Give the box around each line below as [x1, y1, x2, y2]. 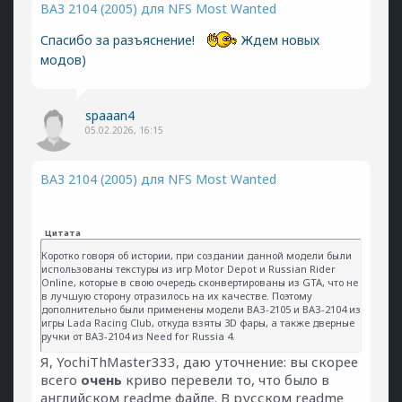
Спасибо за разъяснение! [40, 31, 202, 48]
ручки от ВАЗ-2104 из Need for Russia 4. [41, 329, 235, 343]
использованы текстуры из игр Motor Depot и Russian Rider [41, 262, 336, 275]
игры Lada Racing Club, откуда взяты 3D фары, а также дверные [41, 316, 354, 329]
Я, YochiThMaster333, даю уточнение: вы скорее [40, 353, 358, 371]
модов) [40, 51, 86, 68]
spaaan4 [85, 107, 135, 124]
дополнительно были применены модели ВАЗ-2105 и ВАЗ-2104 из [41, 302, 361, 316]
